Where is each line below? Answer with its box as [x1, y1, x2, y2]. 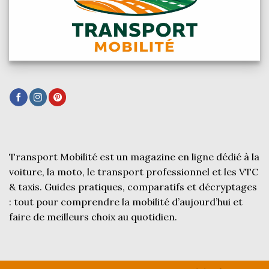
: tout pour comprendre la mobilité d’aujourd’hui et [9, 196, 243, 208]
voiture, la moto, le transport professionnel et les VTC [9, 166, 258, 178]
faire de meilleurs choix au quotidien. [9, 211, 177, 223]
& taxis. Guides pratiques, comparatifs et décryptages [9, 181, 257, 193]
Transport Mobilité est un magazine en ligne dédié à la [9, 151, 259, 163]
